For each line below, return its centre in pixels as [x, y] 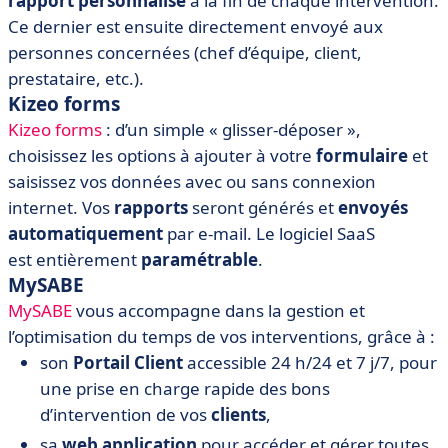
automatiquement [85, 234]
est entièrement [74, 260]
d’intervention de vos [125, 415]
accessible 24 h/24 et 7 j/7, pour [310, 363]
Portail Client [128, 363]
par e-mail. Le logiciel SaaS [269, 234]
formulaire [362, 156]
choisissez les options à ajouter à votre [162, 156]
